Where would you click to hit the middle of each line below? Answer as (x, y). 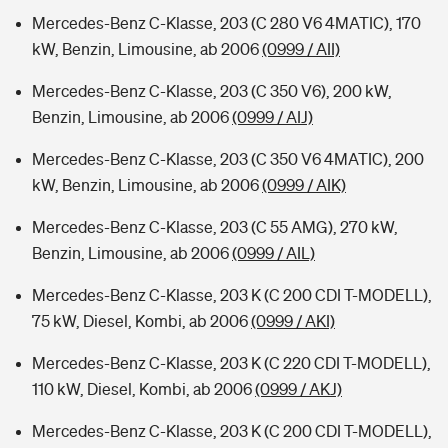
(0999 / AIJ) (272, 117)
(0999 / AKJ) (298, 389)
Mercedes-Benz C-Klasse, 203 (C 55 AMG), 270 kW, (215, 227)
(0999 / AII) (301, 49)
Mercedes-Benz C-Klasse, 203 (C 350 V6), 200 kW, (212, 91)
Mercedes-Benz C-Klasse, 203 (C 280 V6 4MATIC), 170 (226, 23)
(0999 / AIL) (273, 253)
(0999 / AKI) (293, 321)
